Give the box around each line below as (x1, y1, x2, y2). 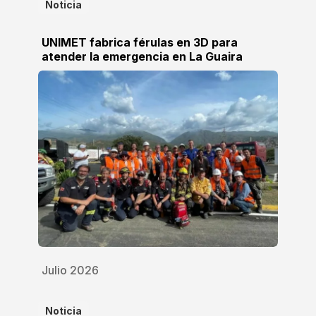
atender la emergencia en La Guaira (41, 49, 243, 64)
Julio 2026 (41, 263, 99, 278)
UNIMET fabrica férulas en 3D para (41, 35, 238, 50)
